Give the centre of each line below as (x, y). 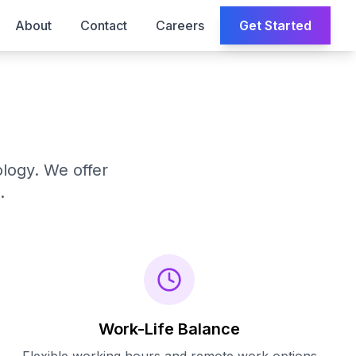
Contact (104, 25)
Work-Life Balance (170, 329)
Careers (180, 25)
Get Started (275, 25)
